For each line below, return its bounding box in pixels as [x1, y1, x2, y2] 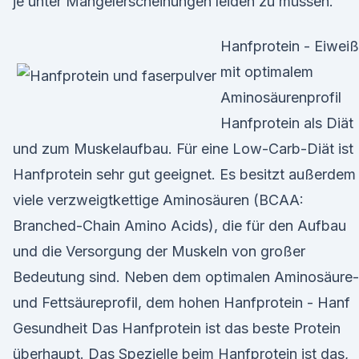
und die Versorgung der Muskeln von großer [13, 243, 305, 260]
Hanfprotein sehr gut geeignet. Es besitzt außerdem [13, 166, 356, 183]
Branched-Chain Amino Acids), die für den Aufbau [13, 217, 346, 234]
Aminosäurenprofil [220, 89, 341, 106]
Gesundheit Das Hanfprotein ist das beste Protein [13, 320, 341, 337]
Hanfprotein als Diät [220, 115, 353, 131]
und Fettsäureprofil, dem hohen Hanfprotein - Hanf [13, 294, 350, 311]
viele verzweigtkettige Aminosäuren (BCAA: [13, 192, 304, 208]
